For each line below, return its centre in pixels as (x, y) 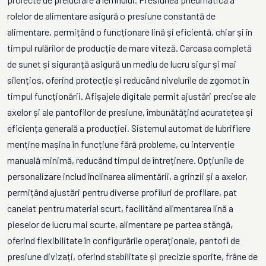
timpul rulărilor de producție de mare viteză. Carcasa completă (129, 48)
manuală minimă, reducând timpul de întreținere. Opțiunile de (126, 160)
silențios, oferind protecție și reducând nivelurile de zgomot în (128, 80)
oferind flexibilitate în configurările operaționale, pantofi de (123, 240)
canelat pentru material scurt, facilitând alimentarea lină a (120, 208)
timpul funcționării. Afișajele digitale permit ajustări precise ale (132, 96)
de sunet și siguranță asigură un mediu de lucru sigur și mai (122, 64)
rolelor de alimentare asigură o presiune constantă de (111, 16)
